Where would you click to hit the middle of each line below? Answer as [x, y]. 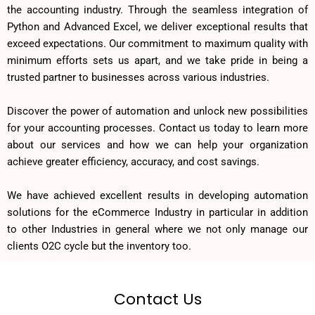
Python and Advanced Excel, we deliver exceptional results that [157, 27]
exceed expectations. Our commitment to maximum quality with [157, 44]
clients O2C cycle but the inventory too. [99, 246]
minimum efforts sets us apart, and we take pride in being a [157, 60]
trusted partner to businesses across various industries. [138, 77]
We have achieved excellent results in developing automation [157, 195]
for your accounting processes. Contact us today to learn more [157, 128]
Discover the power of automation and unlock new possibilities [157, 111]
